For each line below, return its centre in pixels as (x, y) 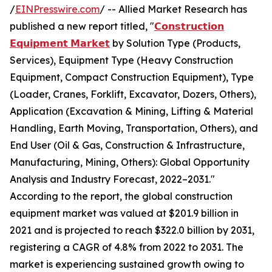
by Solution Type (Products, (175, 43)
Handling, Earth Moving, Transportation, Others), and (134, 128)
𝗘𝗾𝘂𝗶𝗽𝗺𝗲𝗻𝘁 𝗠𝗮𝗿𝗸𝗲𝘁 (60, 43)
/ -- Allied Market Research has (173, 9)
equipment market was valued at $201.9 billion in (124, 213)
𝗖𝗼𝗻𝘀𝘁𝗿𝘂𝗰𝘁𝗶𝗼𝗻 (189, 26)
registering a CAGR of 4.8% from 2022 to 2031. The (127, 247)
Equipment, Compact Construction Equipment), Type (132, 77)
